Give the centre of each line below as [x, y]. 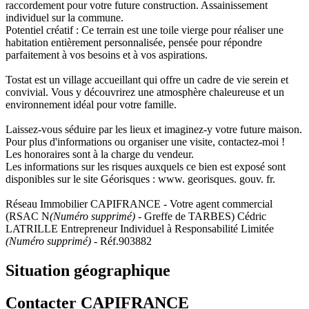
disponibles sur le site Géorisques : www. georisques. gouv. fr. [140, 179]
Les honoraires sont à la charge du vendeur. [100, 154]
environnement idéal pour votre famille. [91, 104]
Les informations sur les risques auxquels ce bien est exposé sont [146, 166]
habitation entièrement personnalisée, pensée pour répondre [134, 42]
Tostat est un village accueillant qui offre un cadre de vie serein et [147, 79]
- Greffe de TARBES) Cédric [201, 216]
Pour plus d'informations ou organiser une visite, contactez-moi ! [145, 141]
